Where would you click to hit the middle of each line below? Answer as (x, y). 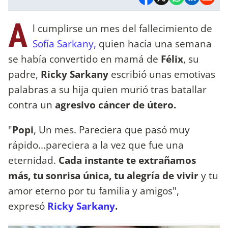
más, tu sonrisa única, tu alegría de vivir (103, 175)
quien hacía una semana (154, 43)
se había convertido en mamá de (84, 59)
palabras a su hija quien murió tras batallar (107, 89)
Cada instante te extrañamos (126, 160)
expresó (28, 206)
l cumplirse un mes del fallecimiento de (122, 28)
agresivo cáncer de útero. (116, 104)
